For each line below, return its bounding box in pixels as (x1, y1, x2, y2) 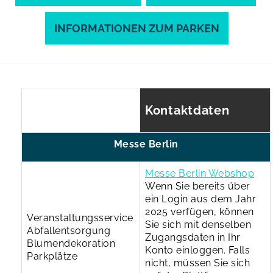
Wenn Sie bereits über (145, 180, 250, 192)
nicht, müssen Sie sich (145, 257, 250, 269)
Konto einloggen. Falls (145, 244, 250, 256)
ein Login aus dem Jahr (145, 193, 256, 205)
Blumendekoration (27, 237, 115, 249)
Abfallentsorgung (27, 224, 110, 236)
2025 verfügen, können (145, 205, 254, 218)
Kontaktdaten (145, 102, 230, 118)
